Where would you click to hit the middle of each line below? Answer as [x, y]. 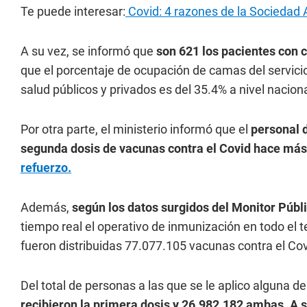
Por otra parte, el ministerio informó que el [134, 129]
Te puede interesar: [73, 11]
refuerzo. [46, 168]
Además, [46, 207]
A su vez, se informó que [88, 51]
